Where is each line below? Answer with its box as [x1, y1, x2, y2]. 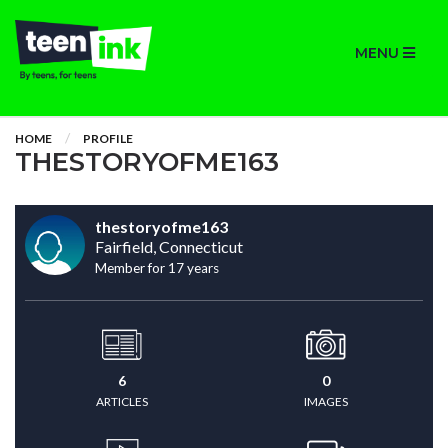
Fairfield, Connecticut [95, 237, 243, 256]
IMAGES [304, 394, 348, 409]
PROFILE [83, 131, 133, 146]
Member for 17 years [95, 260, 219, 276]
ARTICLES [96, 394, 148, 409]
